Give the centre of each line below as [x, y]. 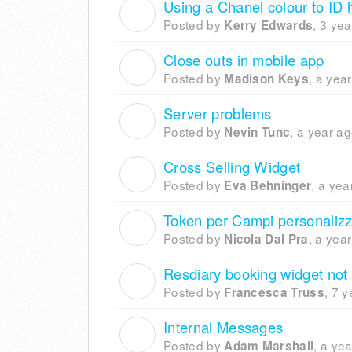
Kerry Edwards [269, 26]
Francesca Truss [275, 293]
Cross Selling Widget [232, 167]
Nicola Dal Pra [266, 239]
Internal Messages [224, 327]
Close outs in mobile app [244, 60]
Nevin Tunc [257, 132]
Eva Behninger [268, 186]
